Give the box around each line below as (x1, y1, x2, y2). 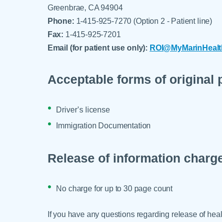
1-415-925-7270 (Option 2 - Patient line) (76, 16, 213, 25)
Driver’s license (56, 105, 110, 114)
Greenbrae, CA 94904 (47, 2, 123, 12)
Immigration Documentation (56, 120, 151, 130)
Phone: (47, 16, 76, 25)
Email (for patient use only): (47, 43, 148, 52)
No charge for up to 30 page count (56, 184, 173, 193)
